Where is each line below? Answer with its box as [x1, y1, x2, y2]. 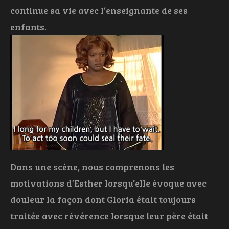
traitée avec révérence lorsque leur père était [10, 210, 208, 222]
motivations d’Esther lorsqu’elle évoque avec [10, 177, 207, 190]
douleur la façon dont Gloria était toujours [10, 193, 196, 206]
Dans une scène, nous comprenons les [10, 161, 174, 173]
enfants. [10, 20, 47, 33]
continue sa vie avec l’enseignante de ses [10, 4, 188, 17]
